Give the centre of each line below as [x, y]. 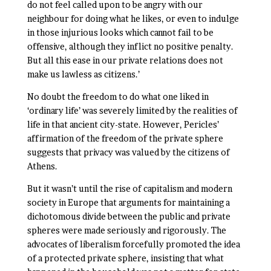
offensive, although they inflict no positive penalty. [130, 46]
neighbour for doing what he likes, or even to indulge [133, 18]
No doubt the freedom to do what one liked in [118, 96]
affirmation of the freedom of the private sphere [125, 138]
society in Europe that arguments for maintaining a [128, 202]
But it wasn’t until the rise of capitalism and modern [129, 188]
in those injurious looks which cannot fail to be [120, 32]
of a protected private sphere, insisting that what [125, 258]
